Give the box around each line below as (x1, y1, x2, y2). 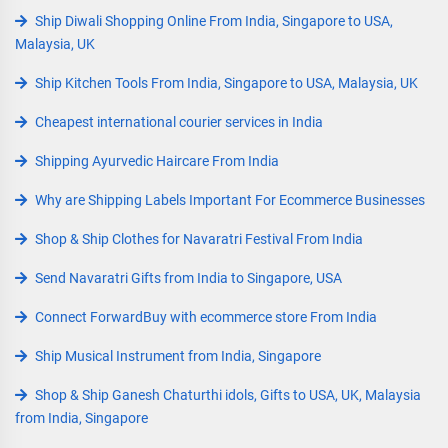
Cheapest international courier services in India (35, 114, 323, 130)
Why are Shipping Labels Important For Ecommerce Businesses (35, 192, 425, 208)
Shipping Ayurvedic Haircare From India (35, 153, 279, 169)
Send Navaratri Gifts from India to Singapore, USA (35, 270, 342, 286)
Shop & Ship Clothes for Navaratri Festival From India (35, 231, 363, 247)
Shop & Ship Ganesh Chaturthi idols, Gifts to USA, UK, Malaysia (35, 387, 421, 403)
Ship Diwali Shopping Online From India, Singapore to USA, (35, 13, 393, 29)
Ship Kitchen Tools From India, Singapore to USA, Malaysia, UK (35, 75, 418, 91)
